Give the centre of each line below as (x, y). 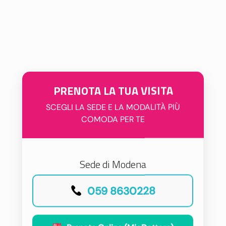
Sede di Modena (113, 164)
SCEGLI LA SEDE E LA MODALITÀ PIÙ (113, 107)
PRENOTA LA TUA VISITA (113, 90)
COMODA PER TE (113, 119)
